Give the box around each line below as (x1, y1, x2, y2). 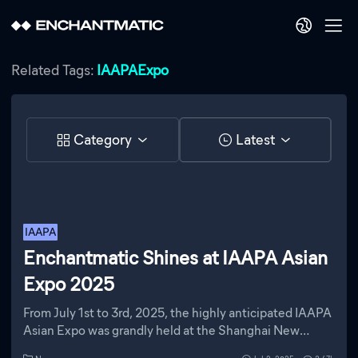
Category (74, 131, 133, 149)
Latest (235, 131, 275, 149)
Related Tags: (11, 62, 97, 80)
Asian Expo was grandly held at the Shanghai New (22, 323, 300, 339)
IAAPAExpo (97, 62, 169, 80)
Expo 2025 (22, 272, 114, 296)
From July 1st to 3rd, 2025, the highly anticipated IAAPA (22, 305, 332, 321)
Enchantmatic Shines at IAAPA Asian (22, 245, 328, 269)
